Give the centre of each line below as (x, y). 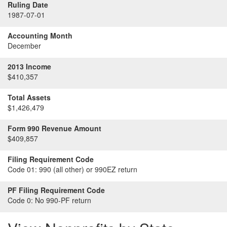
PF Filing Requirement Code (56, 190)
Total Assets (29, 97)
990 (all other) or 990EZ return (87, 169)
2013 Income (29, 66)
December (24, 46)
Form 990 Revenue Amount (54, 128)
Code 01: (22, 169)
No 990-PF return (62, 200)
